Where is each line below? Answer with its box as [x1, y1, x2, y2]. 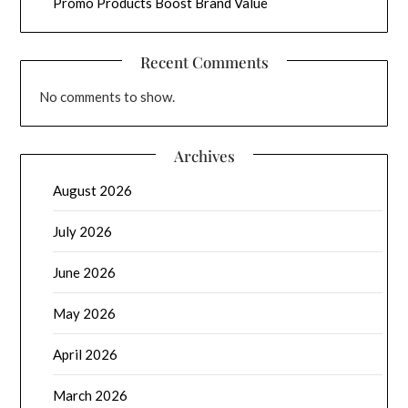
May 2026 [53, 304, 117, 321]
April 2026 [53, 345, 118, 362]
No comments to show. [39, 87, 176, 105]
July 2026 [53, 222, 113, 240]
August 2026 [53, 181, 133, 199]
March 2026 [53, 386, 128, 403]
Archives [173, 145, 235, 166]
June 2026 [53, 263, 117, 280]
